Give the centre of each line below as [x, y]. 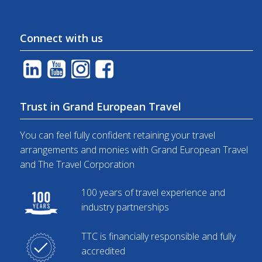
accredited [103, 251]
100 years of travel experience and [153, 192]
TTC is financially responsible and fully [158, 236]
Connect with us [61, 38]
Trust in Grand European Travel [100, 107]
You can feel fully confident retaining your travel [117, 135]
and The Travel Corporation [77, 165]
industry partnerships [125, 207]
